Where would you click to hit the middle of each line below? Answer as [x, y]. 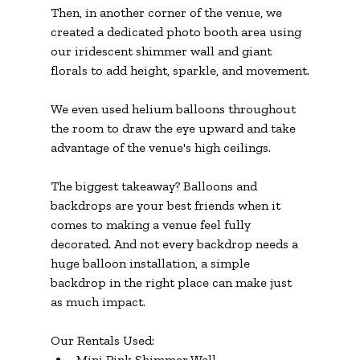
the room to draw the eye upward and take [174, 128]
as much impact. [98, 301]
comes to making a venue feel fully [152, 224]
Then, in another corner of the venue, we [168, 12]
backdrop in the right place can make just [172, 282]
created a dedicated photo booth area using [177, 31]
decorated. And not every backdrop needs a [176, 243]
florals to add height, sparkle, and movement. [180, 70]
